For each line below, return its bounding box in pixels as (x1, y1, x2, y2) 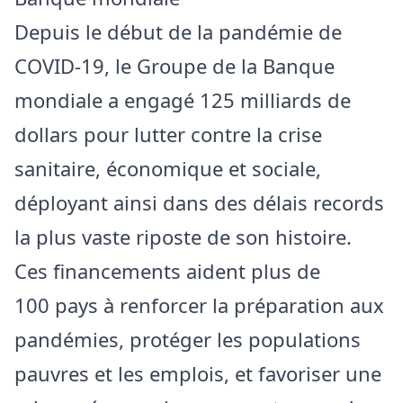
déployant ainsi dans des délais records (14, 188, 384, 216)
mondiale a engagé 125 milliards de (14, 85, 351, 113)
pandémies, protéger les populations (14, 325, 361, 353)
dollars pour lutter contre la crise (14, 120, 322, 148)
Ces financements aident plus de (14, 256, 320, 284)
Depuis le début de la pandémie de (14, 17, 342, 45)
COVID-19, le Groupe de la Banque (14, 51, 335, 79)
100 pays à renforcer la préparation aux (14, 291, 384, 318)
